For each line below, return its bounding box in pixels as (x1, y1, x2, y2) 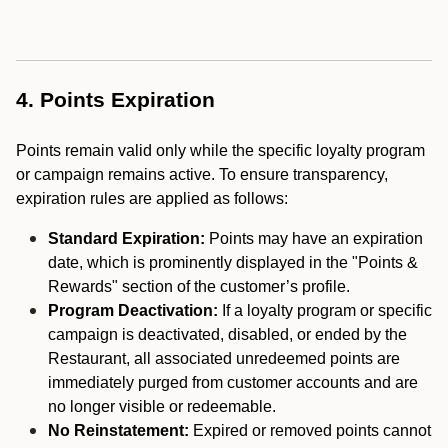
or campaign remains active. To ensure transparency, (16, 166, 388, 183)
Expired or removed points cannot (189, 422, 431, 439)
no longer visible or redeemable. (48, 398, 276, 415)
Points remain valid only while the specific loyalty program (16, 142, 425, 159)
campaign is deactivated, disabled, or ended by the (48, 326, 407, 343)
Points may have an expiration (205, 230, 423, 247)
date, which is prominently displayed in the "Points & (48, 254, 418, 271)
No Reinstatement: (48, 422, 189, 439)
